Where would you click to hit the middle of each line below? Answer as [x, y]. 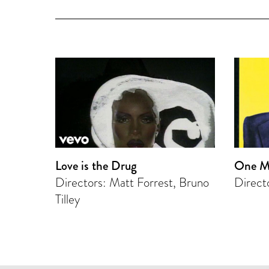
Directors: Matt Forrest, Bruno [132, 182]
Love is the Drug [96, 165]
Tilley [68, 199]
